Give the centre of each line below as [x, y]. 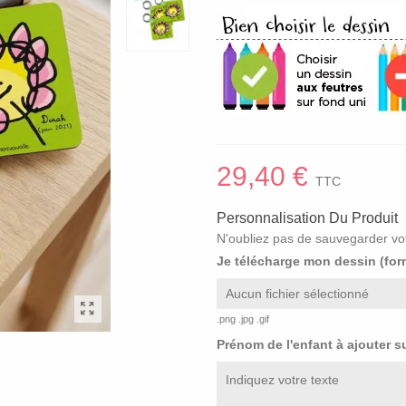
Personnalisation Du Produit [307, 218]
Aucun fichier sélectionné [297, 294]
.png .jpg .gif [243, 319]
